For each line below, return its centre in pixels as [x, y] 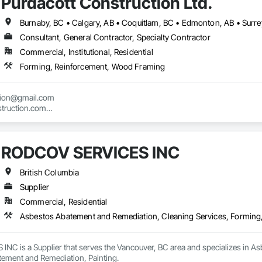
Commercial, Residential [63, 202]
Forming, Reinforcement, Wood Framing [92, 67]
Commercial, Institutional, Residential [86, 52]
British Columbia [49, 173]
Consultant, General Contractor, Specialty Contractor [115, 37]
